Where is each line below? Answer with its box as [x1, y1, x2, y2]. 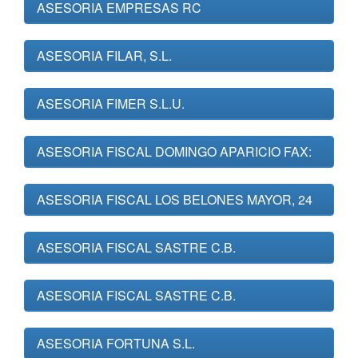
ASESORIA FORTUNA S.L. [37, 334, 195, 352]
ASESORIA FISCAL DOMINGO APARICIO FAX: [37, 142, 312, 161]
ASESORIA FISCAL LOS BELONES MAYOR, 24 [37, 190, 312, 209]
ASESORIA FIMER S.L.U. [37, 94, 185, 113]
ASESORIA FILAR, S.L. [37, 46, 172, 65]
